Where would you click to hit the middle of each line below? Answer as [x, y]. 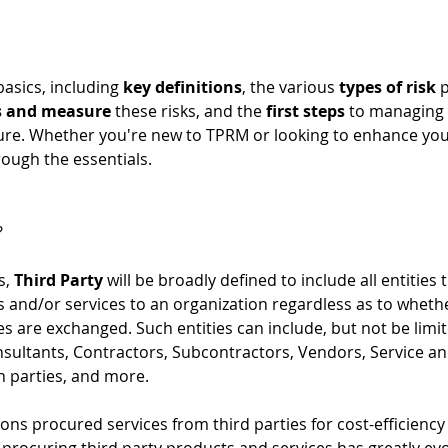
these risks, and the [188, 111]
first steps [305, 111]
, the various [290, 87]
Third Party [58, 280]
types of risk [387, 87]
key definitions [182, 87]
